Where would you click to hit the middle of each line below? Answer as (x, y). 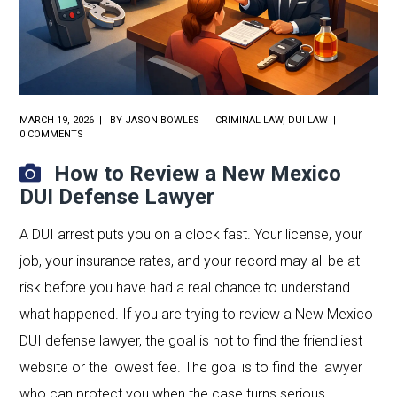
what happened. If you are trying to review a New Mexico (197, 314)
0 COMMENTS (52, 134)
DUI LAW (308, 120)
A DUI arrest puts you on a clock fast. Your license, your (191, 234)
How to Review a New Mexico (198, 173)
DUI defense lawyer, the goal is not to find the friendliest (191, 340)
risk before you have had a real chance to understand (185, 287)
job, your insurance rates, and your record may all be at (190, 261)
